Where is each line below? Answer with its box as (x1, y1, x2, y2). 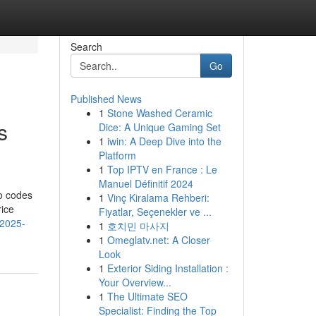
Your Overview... (98, 275, 171, 289)
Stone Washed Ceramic (107, 106, 212, 120)
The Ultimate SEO (107, 289, 188, 303)
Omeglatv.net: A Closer (107, 233, 210, 247)
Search (70, 39, 102, 54)
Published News (70, 92, 142, 106)
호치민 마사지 (107, 219, 169, 233)
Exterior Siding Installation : (107, 261, 229, 275)
